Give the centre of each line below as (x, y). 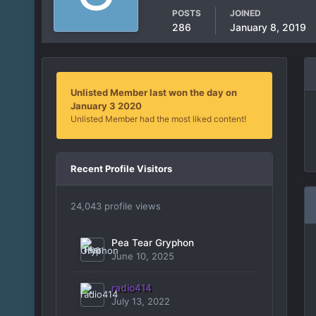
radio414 (131, 288)
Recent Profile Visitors (121, 169)
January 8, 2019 (268, 27)
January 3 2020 (106, 106)
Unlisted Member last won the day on (153, 92)
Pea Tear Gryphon (152, 243)
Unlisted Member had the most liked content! (158, 119)
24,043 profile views (115, 206)
